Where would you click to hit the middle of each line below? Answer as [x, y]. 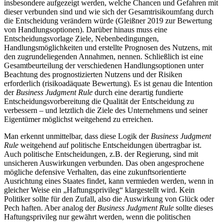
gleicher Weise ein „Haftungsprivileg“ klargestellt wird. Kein [99, 190]
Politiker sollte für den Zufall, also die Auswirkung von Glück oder [109, 199]
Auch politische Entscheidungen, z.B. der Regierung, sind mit [101, 154]
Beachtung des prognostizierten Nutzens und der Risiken [93, 75]
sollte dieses [193, 208]
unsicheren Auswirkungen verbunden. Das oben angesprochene [104, 163]
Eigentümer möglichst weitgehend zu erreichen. [79, 119]
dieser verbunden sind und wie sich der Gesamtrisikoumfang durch [109, 12]
